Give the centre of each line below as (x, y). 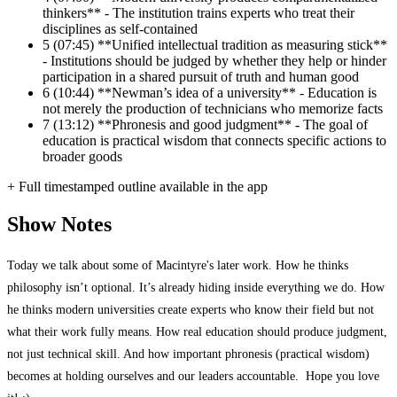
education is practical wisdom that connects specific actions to (214, 141)
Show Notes (59, 225)
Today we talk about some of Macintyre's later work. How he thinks (178, 265)
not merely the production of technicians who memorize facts (213, 109)
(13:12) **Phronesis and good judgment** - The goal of (210, 125)
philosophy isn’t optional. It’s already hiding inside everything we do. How (196, 288)
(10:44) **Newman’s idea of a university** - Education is (215, 93)
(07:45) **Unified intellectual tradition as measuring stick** (220, 45)
